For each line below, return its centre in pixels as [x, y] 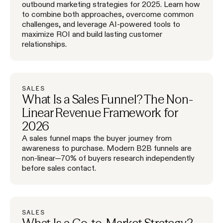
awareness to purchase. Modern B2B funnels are [107, 148]
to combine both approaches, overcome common [108, 14]
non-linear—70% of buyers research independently [108, 158]
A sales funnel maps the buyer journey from [97, 138]
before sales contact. [59, 167]
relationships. [44, 44]
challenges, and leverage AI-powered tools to [101, 24]
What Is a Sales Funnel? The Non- [108, 99]
